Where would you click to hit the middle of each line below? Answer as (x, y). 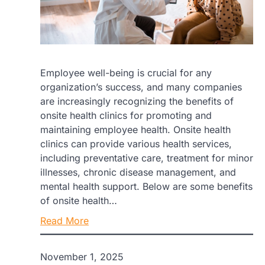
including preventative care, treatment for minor (147, 158)
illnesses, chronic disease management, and (138, 172)
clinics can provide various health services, (136, 143)
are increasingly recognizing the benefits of (137, 101)
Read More (64, 220)
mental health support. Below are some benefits (146, 186)
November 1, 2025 (82, 256)
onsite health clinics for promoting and (126, 115)
